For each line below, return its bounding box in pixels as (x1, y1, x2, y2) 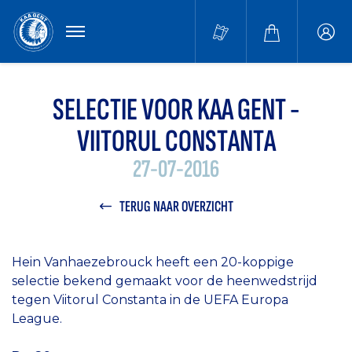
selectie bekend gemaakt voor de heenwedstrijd (12, 273, 317, 288)
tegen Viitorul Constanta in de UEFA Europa (12, 292, 288, 307)
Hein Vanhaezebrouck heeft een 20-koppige (12, 255, 294, 269)
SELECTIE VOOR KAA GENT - (53, 91, 299, 129)
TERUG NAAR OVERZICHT (119, 197, 233, 216)
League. (12, 311, 62, 326)
